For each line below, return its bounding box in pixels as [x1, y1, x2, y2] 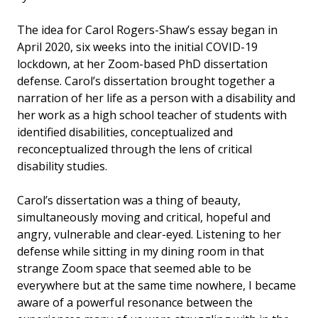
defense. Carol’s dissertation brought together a [17, 72, 275, 89]
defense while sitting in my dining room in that [17, 243, 264, 259]
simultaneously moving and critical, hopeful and [17, 209, 270, 225]
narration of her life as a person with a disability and [17, 89, 295, 106]
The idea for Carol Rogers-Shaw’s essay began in [17, 21, 278, 38]
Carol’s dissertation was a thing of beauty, [17, 192, 241, 208]
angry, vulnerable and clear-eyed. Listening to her [17, 226, 281, 242]
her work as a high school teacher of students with [17, 106, 287, 123]
